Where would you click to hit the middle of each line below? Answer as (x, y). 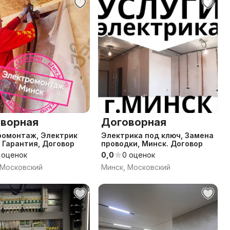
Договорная (134, 122)
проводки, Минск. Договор (152, 143)
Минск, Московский (136, 167)
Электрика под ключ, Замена (157, 135)
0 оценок (139, 155)
